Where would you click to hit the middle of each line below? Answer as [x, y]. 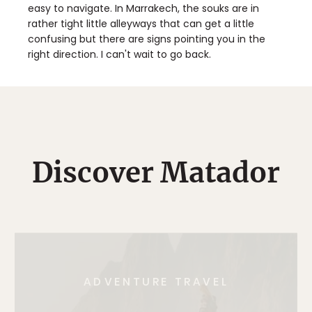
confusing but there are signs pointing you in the [147, 39]
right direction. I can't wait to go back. [119, 55]
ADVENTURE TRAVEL [156, 282]
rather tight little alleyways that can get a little [141, 24]
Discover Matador [156, 173]
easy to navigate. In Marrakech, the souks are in [143, 9]
